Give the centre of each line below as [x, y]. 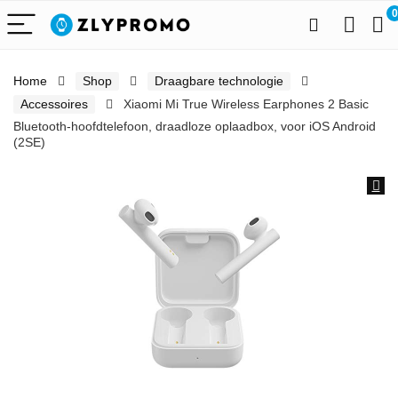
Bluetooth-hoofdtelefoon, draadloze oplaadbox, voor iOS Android [195, 126]
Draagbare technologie [219, 81]
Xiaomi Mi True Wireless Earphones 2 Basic [246, 104]
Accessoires [54, 104]
